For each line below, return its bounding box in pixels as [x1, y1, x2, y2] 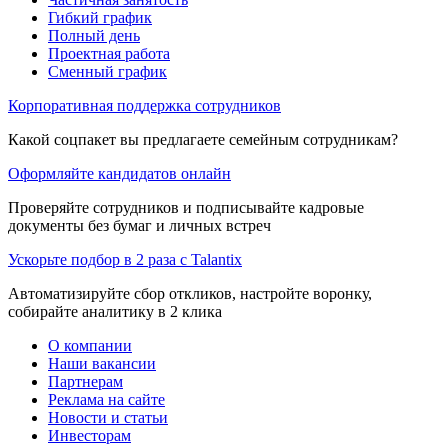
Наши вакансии [48, 354, 156, 372]
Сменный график [48, 62, 167, 80]
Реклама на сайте [48, 390, 165, 408]
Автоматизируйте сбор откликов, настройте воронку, [8, 284, 372, 302]
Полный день [48, 26, 140, 44]
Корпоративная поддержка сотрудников [8, 96, 281, 114]
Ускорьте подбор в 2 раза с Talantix [8, 250, 242, 268]
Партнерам [48, 372, 123, 390]
